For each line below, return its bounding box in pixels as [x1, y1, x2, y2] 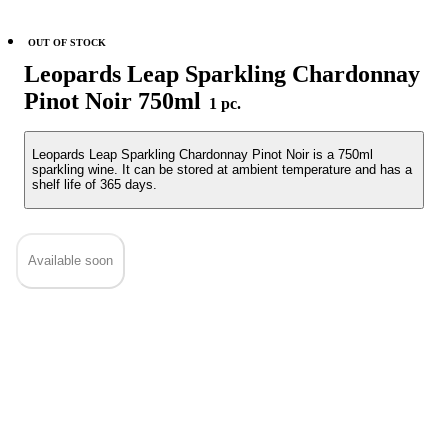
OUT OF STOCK [28, 37, 106, 48]
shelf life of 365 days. [32, 177, 157, 193]
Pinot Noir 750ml [24, 88, 207, 114]
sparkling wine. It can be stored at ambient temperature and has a [32, 162, 412, 178]
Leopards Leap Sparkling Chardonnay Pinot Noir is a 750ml [32, 147, 373, 163]
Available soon [28, 252, 113, 268]
